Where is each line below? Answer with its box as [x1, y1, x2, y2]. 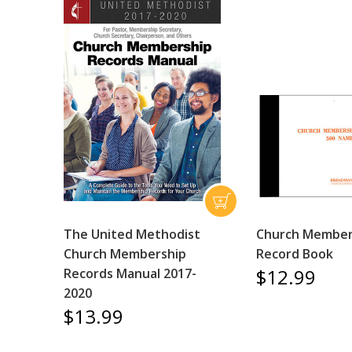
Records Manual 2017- [63, 265, 196, 282]
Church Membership [63, 245, 186, 262]
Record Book [256, 245, 334, 262]
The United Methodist [63, 225, 200, 243]
